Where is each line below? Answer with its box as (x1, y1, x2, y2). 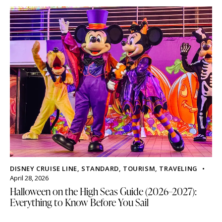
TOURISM (123, 164, 156, 173)
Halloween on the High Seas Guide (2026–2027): (10, 184, 197, 198)
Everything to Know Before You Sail (10, 195, 149, 209)
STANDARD (81, 164, 119, 173)
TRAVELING (159, 164, 198, 173)
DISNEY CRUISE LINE (10, 164, 77, 173)
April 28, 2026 (10, 173, 49, 182)
